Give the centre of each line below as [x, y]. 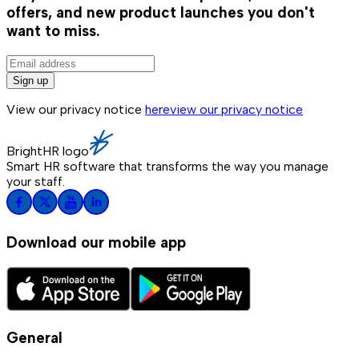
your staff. [36, 182]
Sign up [30, 81]
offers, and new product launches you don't [161, 13]
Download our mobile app [96, 242]
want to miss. [53, 31]
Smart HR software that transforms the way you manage [167, 167]
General [34, 338]
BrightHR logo [48, 151]
